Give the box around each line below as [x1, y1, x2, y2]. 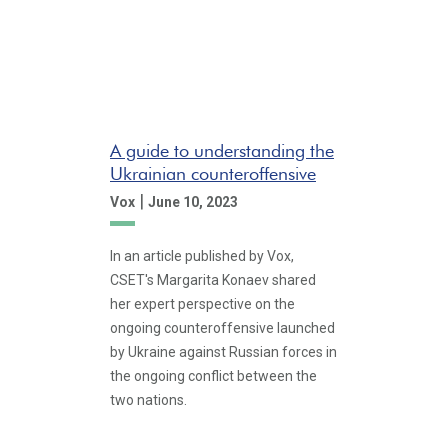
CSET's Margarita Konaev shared [110, 272, 316, 288]
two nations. [110, 392, 187, 408]
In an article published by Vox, [110, 248, 294, 264]
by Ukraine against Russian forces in [110, 344, 337, 360]
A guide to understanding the [110, 139, 334, 161]
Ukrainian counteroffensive [110, 162, 316, 184]
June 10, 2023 [148, 193, 238, 210]
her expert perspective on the [110, 296, 295, 312]
